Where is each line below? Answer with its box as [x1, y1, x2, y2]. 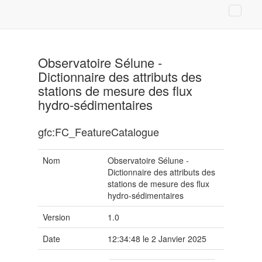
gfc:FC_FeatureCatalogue [38, 124, 159, 139]
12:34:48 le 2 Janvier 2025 [108, 233, 207, 244]
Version [43, 211, 70, 223]
